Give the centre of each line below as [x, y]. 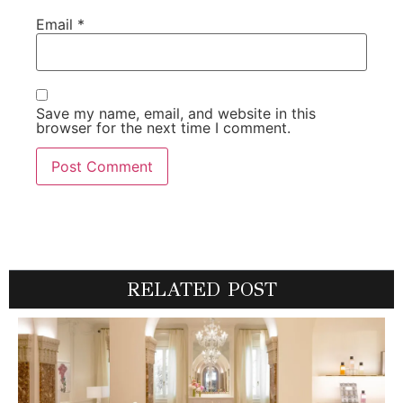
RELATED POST [201, 290]
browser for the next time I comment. [163, 127]
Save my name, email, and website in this [176, 113]
